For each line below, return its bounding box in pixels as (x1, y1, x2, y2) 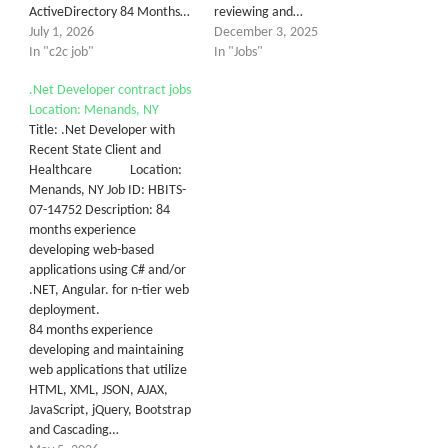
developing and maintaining (29, 343, 184, 358)
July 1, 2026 (29, 25, 94, 40)
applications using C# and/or (29, 263, 186, 278)
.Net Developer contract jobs (29, 83, 191, 98)
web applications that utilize (29, 363, 187, 378)
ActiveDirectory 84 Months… (29, 5, 190, 20)
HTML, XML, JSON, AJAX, (29, 383, 168, 398)
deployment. (29, 303, 198, 318)
